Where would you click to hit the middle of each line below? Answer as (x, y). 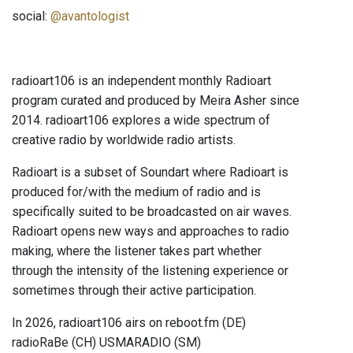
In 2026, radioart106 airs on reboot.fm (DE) (129, 323)
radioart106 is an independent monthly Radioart (141, 81)
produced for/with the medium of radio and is (136, 192)
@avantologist (90, 17)
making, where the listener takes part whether (137, 251)
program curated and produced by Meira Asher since (156, 101)
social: (31, 17)
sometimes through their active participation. (134, 291)
